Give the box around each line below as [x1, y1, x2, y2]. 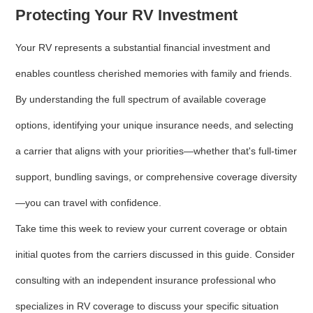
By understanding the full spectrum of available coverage [15, 94, 267, 105]
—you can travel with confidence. [15, 197, 162, 209]
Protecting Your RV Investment [15, 6, 238, 24]
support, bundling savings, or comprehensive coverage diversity [15, 171, 298, 183]
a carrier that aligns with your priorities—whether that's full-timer [15, 145, 298, 157]
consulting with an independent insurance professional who [15, 275, 277, 286]
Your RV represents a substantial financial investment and [15, 42, 271, 54]
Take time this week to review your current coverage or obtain [15, 223, 288, 235]
